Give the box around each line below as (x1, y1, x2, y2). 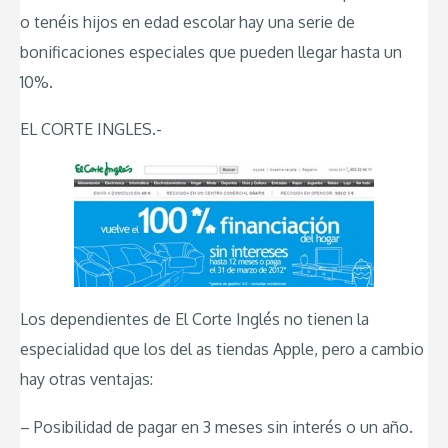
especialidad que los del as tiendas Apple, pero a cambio (20, 339, 424, 360)
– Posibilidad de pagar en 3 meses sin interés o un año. (20, 416, 413, 437)
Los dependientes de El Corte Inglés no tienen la (20, 309, 369, 330)
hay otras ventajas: (20, 369, 153, 390)
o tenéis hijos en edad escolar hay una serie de (20, 11, 355, 32)
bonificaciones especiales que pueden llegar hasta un (20, 41, 402, 62)
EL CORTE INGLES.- (20, 119, 162, 140)
